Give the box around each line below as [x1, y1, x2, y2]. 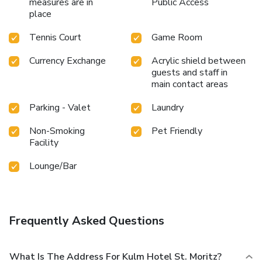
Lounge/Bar [29, 159, 77, 173]
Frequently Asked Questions [9, 212, 164, 229]
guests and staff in [151, 65, 227, 79]
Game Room [151, 30, 202, 44]
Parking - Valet [29, 101, 91, 114]
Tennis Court [29, 30, 81, 44]
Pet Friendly [151, 124, 202, 137]
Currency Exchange [29, 54, 106, 67]
